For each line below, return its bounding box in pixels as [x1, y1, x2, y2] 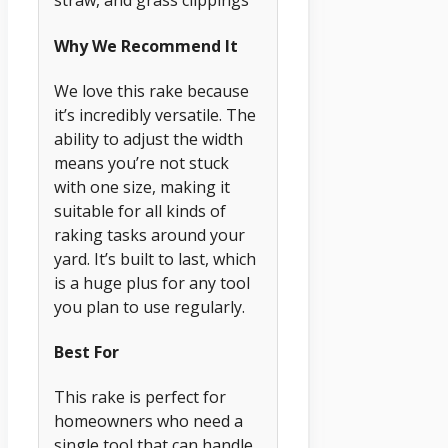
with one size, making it [54, 175, 230, 198]
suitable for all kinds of [54, 199, 226, 222]
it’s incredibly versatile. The [54, 103, 256, 126]
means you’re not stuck [54, 151, 229, 174]
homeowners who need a [54, 410, 243, 433]
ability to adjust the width [54, 127, 243, 150]
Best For [54, 341, 119, 364]
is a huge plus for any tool [54, 271, 250, 294]
